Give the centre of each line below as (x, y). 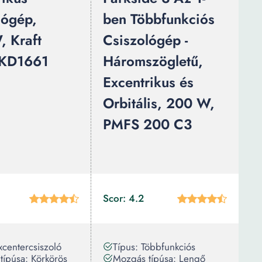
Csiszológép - (145, 40)
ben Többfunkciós (159, 19)
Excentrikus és (148, 82)
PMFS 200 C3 (147, 124)
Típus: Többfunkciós (154, 247)
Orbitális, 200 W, (159, 103)
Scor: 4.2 (123, 198)
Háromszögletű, (153, 61)
